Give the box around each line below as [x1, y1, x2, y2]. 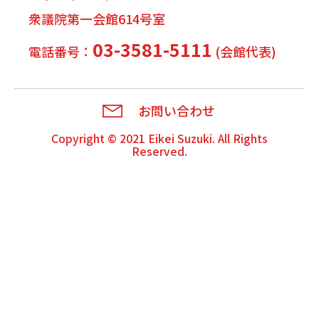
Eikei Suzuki [148, 130, 212, 147]
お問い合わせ [138, 100, 215, 120]
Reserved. [132, 142, 187, 159]
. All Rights [212, 130, 268, 147]
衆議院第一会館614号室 [28, 9, 165, 28]
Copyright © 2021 [51, 130, 148, 147]
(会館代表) [212, 41, 276, 61]
